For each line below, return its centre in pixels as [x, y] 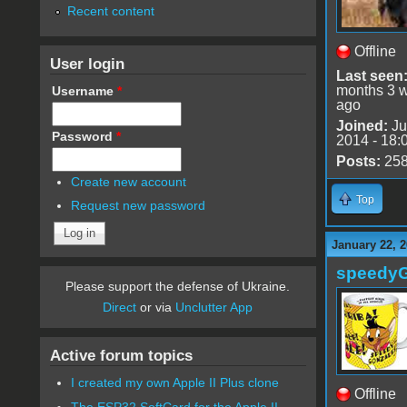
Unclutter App [214, 308]
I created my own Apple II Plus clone [175, 383]
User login [87, 63]
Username [84, 90]
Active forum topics [121, 356]
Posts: [358, 161]
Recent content [110, 10]
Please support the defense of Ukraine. [178, 287]
